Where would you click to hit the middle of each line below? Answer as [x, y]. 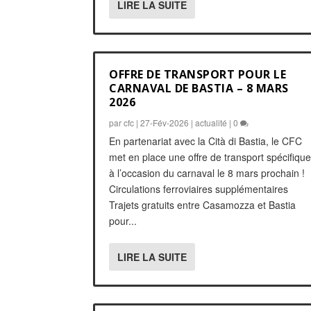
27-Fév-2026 [165, 122]
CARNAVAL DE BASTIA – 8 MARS [199, 88]
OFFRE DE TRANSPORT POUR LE [198, 74]
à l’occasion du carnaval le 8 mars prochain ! [207, 173]
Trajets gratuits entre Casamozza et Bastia [203, 204]
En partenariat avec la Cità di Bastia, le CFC [206, 141]
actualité [211, 122]
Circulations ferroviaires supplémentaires [199, 188]
